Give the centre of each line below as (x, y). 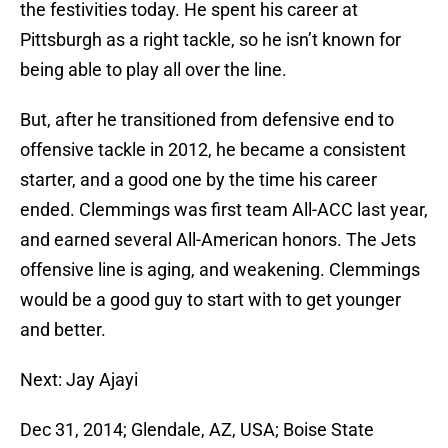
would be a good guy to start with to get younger (210, 300)
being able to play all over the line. (153, 70)
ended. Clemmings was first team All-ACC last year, (224, 210)
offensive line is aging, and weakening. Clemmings (220, 270)
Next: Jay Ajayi (79, 380)
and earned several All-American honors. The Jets (218, 240)
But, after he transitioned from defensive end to (207, 120)
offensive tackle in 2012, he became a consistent (213, 150)
